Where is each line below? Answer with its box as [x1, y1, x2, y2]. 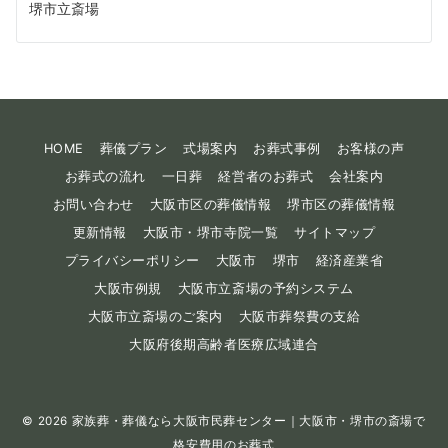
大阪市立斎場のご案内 [87, 309, 223, 325]
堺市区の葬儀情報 [287, 197, 396, 213]
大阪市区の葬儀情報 [149, 197, 272, 213]
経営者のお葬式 [218, 169, 314, 185]
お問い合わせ [52, 197, 134, 213]
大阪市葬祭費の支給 [238, 309, 361, 325]
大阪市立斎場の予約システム [177, 281, 354, 297]
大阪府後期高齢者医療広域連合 [129, 337, 319, 353]
